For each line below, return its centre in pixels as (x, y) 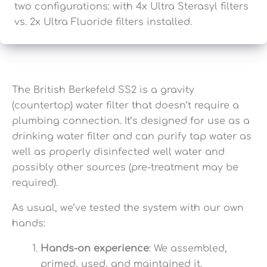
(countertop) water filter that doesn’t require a (125, 105)
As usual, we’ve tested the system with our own (128, 208)
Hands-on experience (95, 248)
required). (35, 183)
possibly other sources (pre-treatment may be (125, 167)
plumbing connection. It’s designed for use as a (131, 121)
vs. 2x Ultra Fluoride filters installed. (103, 22)
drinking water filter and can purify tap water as (132, 136)
